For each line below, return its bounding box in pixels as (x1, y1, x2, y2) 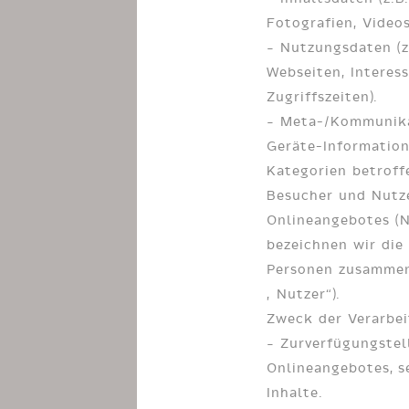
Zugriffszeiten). (267, 88, 378, 105)
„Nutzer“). (267, 285, 341, 302)
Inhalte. (267, 383, 323, 401)
